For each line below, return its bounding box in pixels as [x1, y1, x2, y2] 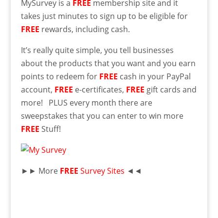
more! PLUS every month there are [20, 97, 152, 108]
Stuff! [39, 124, 61, 134]
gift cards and [144, 84, 197, 95]
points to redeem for [20, 71, 99, 82]
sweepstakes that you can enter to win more [20, 110, 183, 121]
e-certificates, [73, 84, 126, 95]
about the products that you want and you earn [20, 58, 196, 69]
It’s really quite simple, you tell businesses [20, 45, 174, 55]
